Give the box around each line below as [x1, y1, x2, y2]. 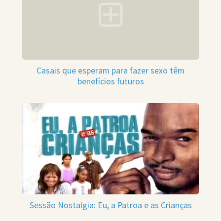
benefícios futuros [77, 75, 144, 87]
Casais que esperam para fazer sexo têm [37, 65, 184, 76]
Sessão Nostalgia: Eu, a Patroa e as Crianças [29, 200, 192, 211]
